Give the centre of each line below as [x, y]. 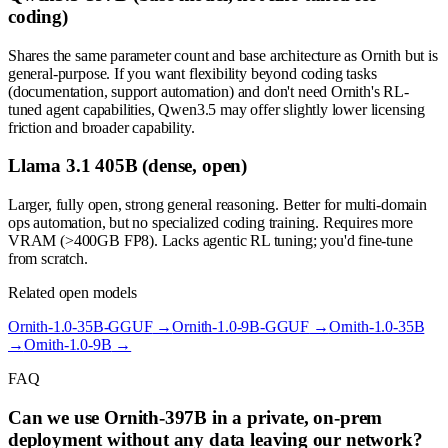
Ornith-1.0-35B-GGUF [80, 327]
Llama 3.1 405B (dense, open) [128, 166]
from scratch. [48, 259]
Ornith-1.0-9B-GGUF [241, 327]
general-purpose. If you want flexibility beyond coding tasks [192, 73]
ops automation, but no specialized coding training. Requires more [210, 223]
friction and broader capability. [101, 127]
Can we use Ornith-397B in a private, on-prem [195, 417]
